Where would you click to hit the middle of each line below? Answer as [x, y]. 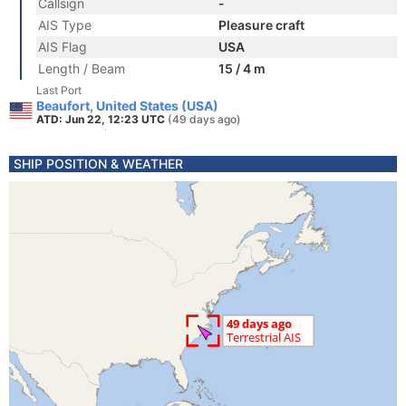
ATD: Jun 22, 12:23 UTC [102, 119]
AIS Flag [63, 47]
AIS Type [65, 25]
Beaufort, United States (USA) [127, 106]
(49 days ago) [204, 119]
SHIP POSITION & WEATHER [98, 164]
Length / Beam [82, 68]
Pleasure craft [261, 25]
